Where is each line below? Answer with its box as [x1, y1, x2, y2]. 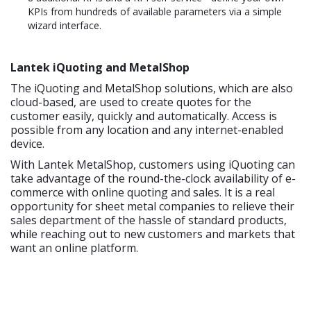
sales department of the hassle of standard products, [10, 212, 287, 228]
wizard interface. [28, 19, 101, 33]
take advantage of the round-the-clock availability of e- [10, 171, 296, 187]
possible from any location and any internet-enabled [10, 122, 283, 138]
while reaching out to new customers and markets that [10, 226, 295, 242]
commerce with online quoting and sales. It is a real [10, 185, 275, 201]
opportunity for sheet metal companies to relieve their [10, 199, 294, 215]
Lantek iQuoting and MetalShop [10, 60, 190, 76]
